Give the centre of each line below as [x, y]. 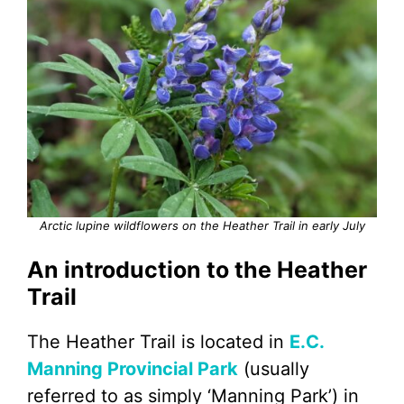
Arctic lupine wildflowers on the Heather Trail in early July [202, 225]
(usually [274, 369]
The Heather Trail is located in [158, 342]
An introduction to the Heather [197, 270]
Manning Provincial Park [133, 369]
